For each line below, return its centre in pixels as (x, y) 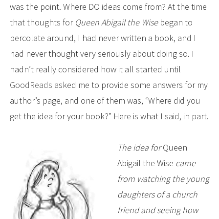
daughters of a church (157, 195)
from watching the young (163, 179)
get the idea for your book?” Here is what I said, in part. (109, 116)
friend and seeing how (158, 210)
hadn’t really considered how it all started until (95, 69)
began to (175, 22)
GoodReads (31, 85)
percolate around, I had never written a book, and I (103, 38)
